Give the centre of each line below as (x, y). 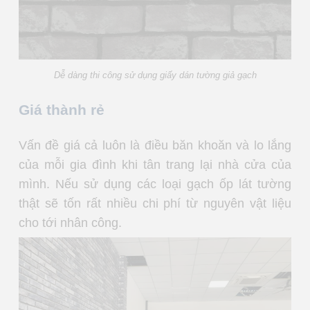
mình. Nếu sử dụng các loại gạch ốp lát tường (155, 184)
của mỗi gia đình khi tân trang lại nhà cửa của (155, 164)
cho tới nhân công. (72, 222)
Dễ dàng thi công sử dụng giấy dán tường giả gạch (155, 75)
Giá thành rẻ (62, 109)
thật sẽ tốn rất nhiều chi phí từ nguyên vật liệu (155, 203)
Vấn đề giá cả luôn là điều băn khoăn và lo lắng (155, 145)
